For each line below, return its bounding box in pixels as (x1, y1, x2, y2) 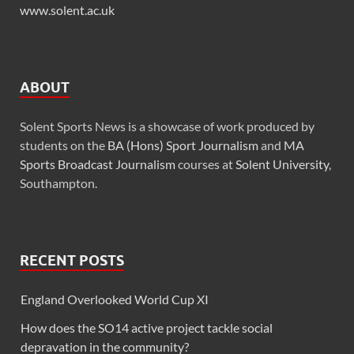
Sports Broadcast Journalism (20, 156, 175, 172)
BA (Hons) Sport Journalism (107, 137, 258, 153)
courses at (175, 156, 235, 172)
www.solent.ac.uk (20, 2, 115, 18)
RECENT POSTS (20, 252, 124, 269)
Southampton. (20, 175, 97, 191)
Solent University (235, 156, 329, 172)
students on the (20, 137, 107, 153)
